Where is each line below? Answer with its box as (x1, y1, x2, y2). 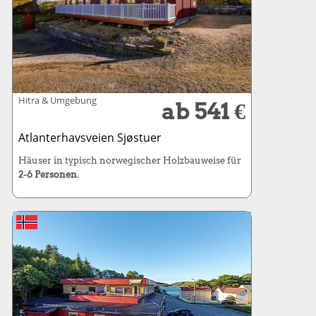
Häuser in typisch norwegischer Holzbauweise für (18, 154, 241, 166)
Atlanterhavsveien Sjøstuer (18, 129, 162, 145)
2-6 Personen (18, 169, 77, 180)
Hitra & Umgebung (18, 93, 97, 107)
